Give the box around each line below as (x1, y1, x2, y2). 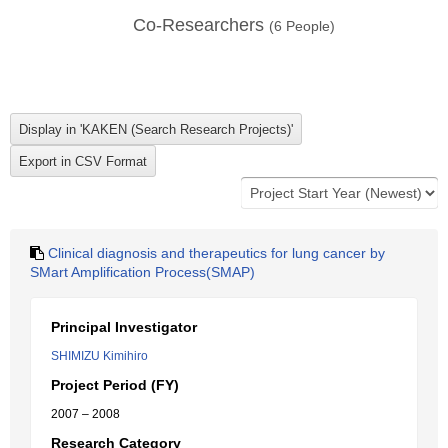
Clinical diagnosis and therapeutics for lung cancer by (48, 245, 385, 261)
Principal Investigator (51, 319, 197, 335)
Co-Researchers (133, 15, 269, 35)
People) (282, 18, 335, 34)
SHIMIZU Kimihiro (51, 349, 148, 363)
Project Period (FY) (51, 377, 179, 393)
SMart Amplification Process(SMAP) (30, 264, 255, 280)
